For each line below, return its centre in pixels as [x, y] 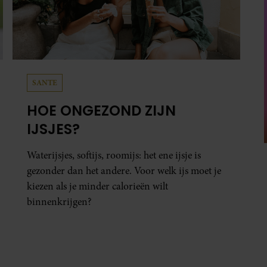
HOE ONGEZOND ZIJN [102, 111]
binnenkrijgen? [60, 202]
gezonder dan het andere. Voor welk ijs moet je [124, 171]
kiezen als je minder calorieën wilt [98, 187]
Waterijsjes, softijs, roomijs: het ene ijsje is [114, 156]
